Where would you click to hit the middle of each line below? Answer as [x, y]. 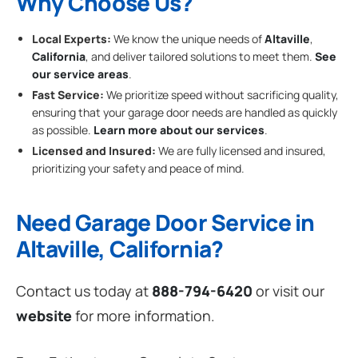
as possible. [63, 130]
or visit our [288, 291]
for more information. [143, 316]
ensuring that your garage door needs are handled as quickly [185, 113]
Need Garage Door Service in [165, 223]
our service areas [80, 74]
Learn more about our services [179, 130]
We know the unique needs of [188, 38]
